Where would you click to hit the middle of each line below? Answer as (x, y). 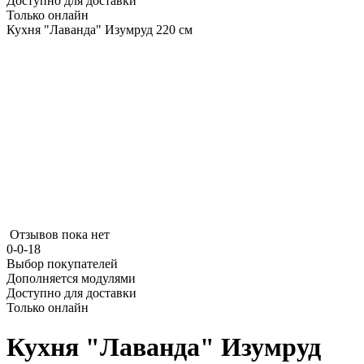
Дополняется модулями (71, 278)
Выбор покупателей (62, 264)
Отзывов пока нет (60, 234)
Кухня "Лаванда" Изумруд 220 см (100, 30)
